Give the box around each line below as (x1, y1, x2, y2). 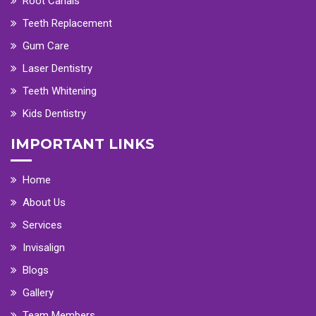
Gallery (23, 286, 54, 299)
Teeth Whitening (23, 84, 97, 97)
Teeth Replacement (23, 16, 112, 30)
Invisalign (23, 241, 65, 254)
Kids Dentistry (23, 107, 86, 120)
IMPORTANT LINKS (11, 135, 154, 152)
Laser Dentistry (23, 61, 92, 75)
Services (23, 218, 62, 231)
